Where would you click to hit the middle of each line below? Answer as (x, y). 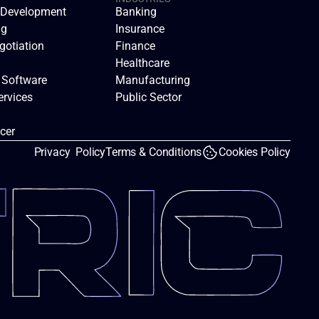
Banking (136, 12)
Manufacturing (153, 80)
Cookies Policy (255, 152)
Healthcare (142, 63)
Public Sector (148, 97)
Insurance (140, 29)
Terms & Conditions (154, 152)
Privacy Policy (70, 152)
